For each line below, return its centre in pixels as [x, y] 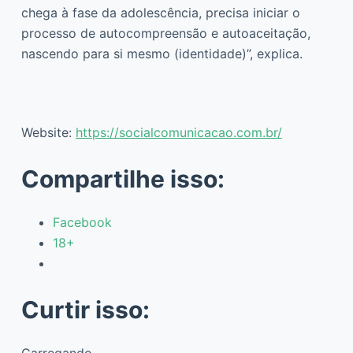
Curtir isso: [85, 309]
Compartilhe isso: [123, 178]
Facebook [82, 222]
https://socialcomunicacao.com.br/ [178, 132]
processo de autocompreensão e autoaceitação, [165, 33]
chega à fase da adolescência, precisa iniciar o [160, 12]
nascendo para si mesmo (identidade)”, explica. [162, 53]
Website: [48, 132]
